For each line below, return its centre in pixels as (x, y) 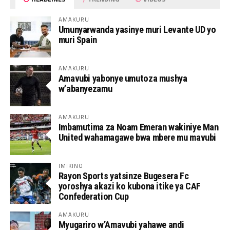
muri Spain (78, 40)
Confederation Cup (93, 196)
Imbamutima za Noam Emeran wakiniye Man (138, 127)
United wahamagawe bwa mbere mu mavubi (137, 137)
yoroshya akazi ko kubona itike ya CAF (130, 186)
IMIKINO (71, 165)
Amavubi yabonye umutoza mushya (123, 78)
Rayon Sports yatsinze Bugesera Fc (123, 176)
